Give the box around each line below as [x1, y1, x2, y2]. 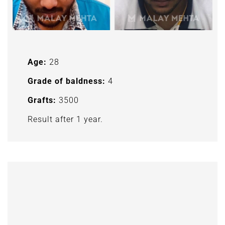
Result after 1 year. [28, 115, 103, 124]
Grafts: [28, 95, 56, 105]
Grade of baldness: [28, 76, 105, 86]
